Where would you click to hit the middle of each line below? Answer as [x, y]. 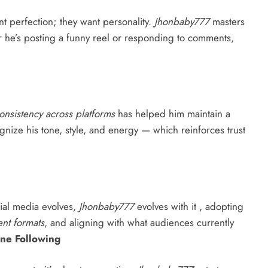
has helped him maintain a [173, 114]
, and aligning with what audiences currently [139, 222]
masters [227, 21]
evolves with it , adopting [189, 206]
